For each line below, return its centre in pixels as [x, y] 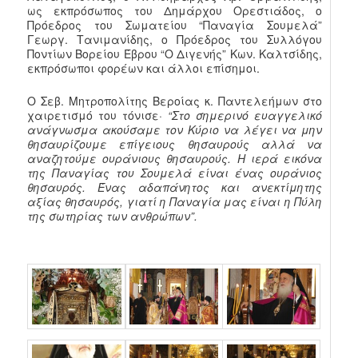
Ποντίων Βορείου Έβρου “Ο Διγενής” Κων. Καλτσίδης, [175, 54]
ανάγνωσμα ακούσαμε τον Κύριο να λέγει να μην [175, 129]
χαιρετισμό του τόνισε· [95, 115]
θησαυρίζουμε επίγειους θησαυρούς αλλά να [175, 143]
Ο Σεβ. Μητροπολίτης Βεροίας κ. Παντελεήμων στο [175, 100]
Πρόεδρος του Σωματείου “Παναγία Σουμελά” [175, 25]
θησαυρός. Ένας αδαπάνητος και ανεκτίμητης [175, 187]
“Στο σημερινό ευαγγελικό [242, 115]
